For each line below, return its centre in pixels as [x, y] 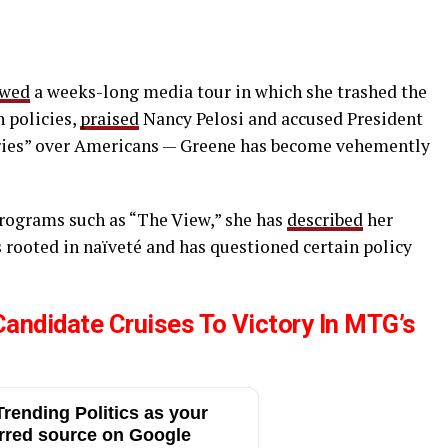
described [325, 220]
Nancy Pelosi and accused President [281, 119]
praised [109, 119]
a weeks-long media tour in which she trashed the [228, 92]
